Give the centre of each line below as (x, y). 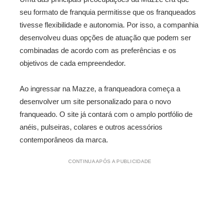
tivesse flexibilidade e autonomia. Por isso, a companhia (109, 25)
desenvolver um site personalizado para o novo (95, 101)
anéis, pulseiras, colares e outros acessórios (91, 127)
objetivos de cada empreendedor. (73, 63)
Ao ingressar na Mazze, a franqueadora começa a (100, 89)
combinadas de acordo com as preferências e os (98, 50)
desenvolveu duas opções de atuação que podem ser (105, 38)
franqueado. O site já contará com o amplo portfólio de (106, 114)
